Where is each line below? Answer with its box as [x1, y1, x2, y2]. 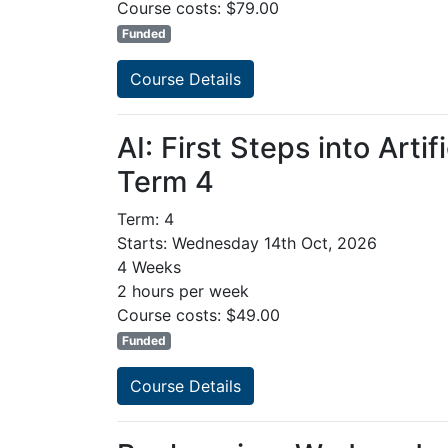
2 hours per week [117, 281, 249, 302]
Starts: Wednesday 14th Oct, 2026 [117, 233, 377, 254]
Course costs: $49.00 [117, 305, 280, 326]
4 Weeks [117, 257, 181, 278]
